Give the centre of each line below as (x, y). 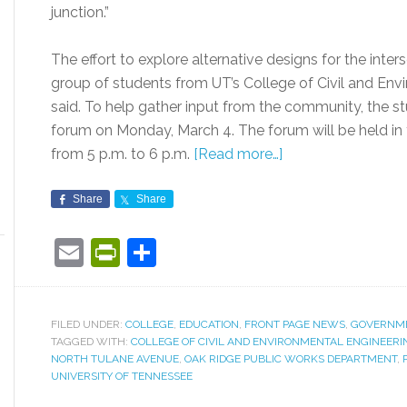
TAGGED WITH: (91, 342)
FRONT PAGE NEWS (295, 324)
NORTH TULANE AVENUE (115, 359)
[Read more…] (238, 154)
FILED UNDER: (88, 324)
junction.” (80, 12)
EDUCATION (209, 324)
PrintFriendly (203, 252)
